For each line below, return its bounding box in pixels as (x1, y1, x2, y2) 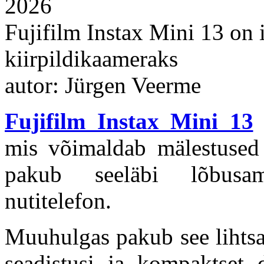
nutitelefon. (5, 188, 111, 214)
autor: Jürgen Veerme (5, 72, 201, 98)
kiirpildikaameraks (5, 46, 178, 72)
